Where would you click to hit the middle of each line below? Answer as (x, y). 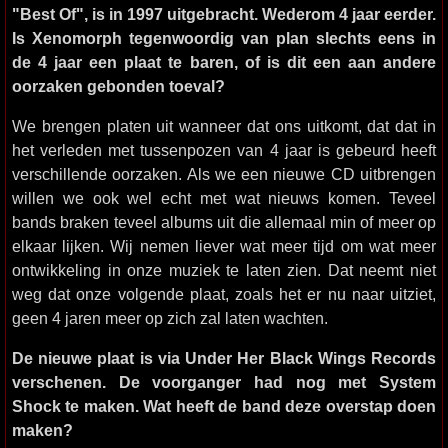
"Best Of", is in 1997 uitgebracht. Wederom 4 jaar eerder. (224, 14)
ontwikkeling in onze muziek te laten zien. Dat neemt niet (224, 270)
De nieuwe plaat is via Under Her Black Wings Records (224, 358)
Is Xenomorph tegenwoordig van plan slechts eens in (224, 38)
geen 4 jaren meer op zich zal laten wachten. (170, 318)
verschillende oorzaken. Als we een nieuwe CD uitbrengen (224, 174)
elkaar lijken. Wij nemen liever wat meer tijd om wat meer (224, 246)
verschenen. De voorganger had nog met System (224, 382)
